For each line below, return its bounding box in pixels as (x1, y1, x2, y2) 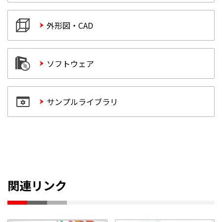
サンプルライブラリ (47, 95, 118, 108)
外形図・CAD (47, 19, 93, 31)
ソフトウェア (47, 57, 94, 69)
